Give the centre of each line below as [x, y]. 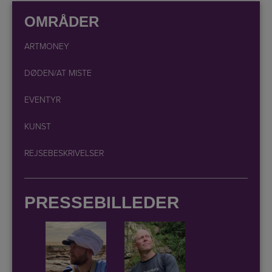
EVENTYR [42, 100]
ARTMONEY [47, 46]
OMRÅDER [62, 21]
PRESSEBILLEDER [102, 202]
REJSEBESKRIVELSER [64, 153]
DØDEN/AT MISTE [58, 73]
